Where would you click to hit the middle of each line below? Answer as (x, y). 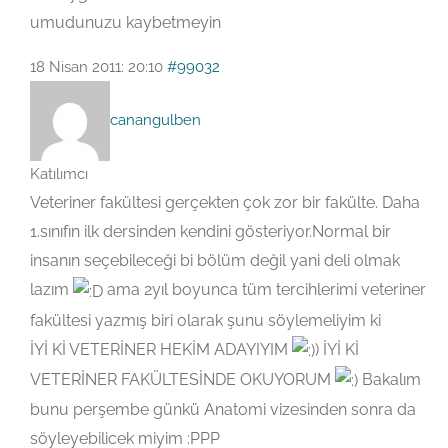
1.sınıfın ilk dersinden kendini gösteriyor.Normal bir (210, 232)
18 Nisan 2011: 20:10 (96, 67)
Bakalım (389, 380)
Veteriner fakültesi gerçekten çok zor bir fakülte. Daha (225, 203)
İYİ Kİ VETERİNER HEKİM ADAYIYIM (161, 349)
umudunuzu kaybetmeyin (125, 23)
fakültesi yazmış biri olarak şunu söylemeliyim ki (205, 320)
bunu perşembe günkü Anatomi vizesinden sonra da (223, 410)
